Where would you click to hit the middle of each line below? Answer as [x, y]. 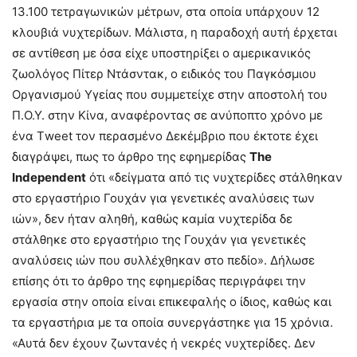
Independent [49, 177]
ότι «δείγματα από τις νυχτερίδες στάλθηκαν [214, 177]
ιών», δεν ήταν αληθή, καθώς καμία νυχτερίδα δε [152, 218]
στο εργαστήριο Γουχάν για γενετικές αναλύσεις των [163, 198]
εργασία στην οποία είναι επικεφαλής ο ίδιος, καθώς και [172, 301]
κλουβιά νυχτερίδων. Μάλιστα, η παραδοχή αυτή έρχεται [175, 32]
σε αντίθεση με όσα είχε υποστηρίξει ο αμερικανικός [161, 53]
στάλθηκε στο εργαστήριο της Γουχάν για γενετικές [159, 239]
